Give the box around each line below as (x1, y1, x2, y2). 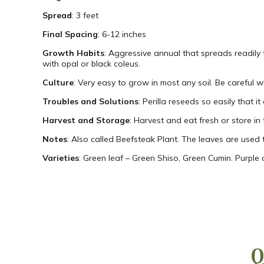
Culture (42, 77, 74, 88)
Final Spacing (42, 29, 98, 40)
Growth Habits (42, 48, 104, 59)
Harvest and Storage (42, 115, 130, 126)
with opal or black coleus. (42, 58, 140, 70)
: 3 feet (72, 10, 98, 21)
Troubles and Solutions (42, 96, 138, 107)
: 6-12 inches (98, 29, 146, 40)
